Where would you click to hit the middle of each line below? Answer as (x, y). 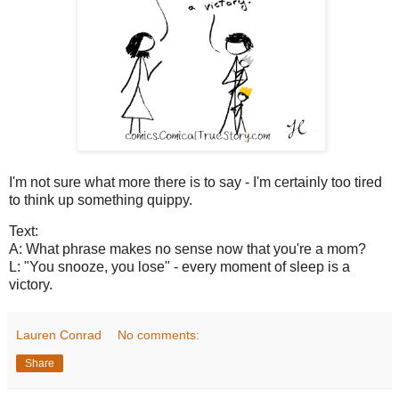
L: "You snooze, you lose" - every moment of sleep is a (179, 267)
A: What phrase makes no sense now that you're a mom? (187, 249)
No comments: (159, 335)
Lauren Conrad (59, 335)
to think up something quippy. (102, 199)
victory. (33, 285)
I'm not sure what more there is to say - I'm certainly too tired (195, 182)
